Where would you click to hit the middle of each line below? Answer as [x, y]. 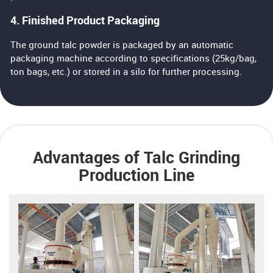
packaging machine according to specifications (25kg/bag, [134, 59]
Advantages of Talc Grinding [136, 158]
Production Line [136, 176]
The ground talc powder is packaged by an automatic [122, 46]
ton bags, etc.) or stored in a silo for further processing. [128, 73]
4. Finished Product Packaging [85, 21]
